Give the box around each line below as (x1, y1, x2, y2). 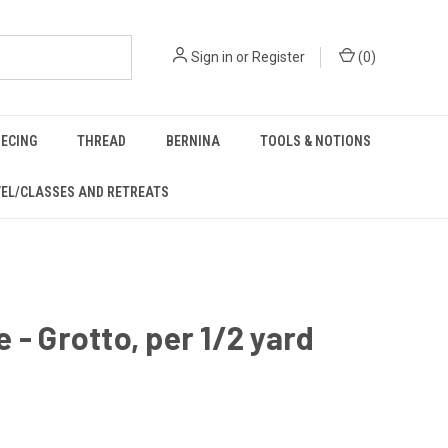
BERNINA (166, 133, 221, 149)
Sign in (191, 49, 233, 65)
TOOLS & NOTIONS (260, 133, 372, 149)
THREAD (77, 133, 127, 149)
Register (252, 49, 305, 65)
